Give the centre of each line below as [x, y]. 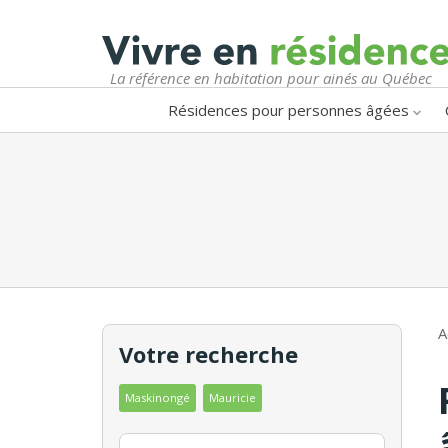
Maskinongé [157, 397]
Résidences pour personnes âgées [288, 109]
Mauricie [232, 397]
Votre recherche [208, 353]
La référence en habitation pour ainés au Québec [271, 77]
